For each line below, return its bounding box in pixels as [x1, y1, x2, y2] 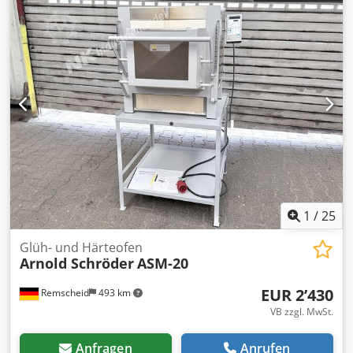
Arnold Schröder [20, 254, 134, 273]
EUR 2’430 [261, 284, 333, 306]
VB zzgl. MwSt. [270, 305, 333, 318]
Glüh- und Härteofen [20, 239, 143, 256]
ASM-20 [137, 254, 188, 273]
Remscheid [39, 286, 89, 299]
